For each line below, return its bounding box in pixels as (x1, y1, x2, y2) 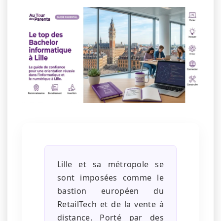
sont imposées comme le (57, 172, 164, 184)
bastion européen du (57, 185, 164, 197)
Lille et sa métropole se (57, 159, 164, 170)
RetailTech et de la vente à (57, 199, 164, 210)
